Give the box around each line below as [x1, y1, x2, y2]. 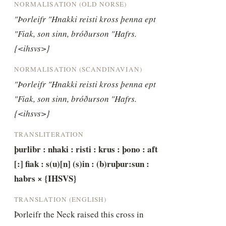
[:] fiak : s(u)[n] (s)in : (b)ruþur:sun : [14, 157, 150, 170]
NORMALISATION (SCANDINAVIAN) [14, 64, 142, 74]
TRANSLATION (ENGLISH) [14, 194, 107, 204]
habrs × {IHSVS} [14, 172, 77, 185]
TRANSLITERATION [14, 129, 84, 139]
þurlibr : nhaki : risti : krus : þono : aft [14, 142, 158, 155]
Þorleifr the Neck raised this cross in [14, 208, 144, 220]
